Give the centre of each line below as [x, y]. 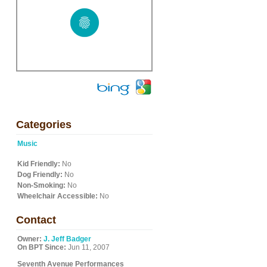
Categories [44, 125]
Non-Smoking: [41, 185]
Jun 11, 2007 [88, 247]
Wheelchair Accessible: [58, 196]
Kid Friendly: [39, 164]
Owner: [30, 239]
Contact [36, 220]
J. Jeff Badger [67, 239]
